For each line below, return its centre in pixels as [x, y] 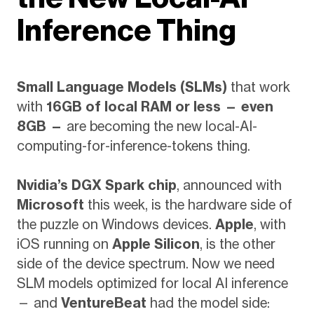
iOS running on [64, 244]
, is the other [237, 244]
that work [258, 87]
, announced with [229, 185]
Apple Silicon [156, 244]
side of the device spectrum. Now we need [145, 264]
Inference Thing [126, 30]
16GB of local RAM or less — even [159, 106]
